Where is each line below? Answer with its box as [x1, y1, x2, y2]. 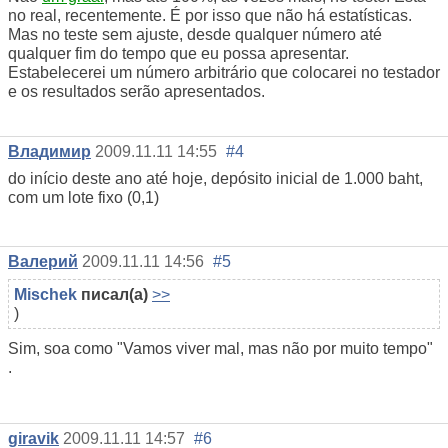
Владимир [8, 142, 91, 160]
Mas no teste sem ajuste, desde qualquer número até [8, 25, 382, 43]
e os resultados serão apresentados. [8, 82, 265, 100]
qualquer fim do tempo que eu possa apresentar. [8, 44, 349, 62]
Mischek [14, 285, 77, 303]
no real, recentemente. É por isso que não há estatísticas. [8, 6, 412, 24]
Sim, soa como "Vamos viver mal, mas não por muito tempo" [8, 339, 433, 357]
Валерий [8, 252, 78, 270]
